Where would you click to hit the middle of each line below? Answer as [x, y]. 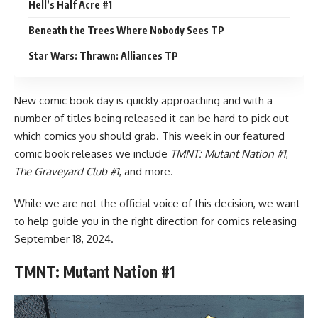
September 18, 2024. [64, 238]
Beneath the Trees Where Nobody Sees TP [126, 30]
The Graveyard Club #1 [67, 171]
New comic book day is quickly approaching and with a [143, 100]
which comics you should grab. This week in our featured [149, 136]
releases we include [120, 153]
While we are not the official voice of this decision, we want [157, 203]
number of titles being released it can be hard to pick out [152, 118]
